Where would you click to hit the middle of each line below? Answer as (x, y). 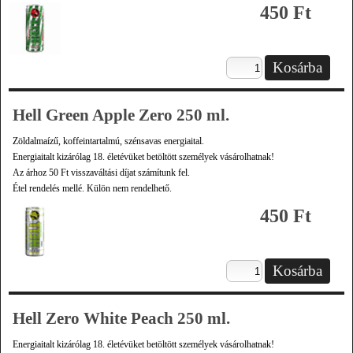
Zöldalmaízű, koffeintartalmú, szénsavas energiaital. (108, 141)
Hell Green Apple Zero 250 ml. (121, 115)
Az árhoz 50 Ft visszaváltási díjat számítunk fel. (101, 173)
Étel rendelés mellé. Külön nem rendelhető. (92, 188)
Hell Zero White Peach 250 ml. (121, 318)
